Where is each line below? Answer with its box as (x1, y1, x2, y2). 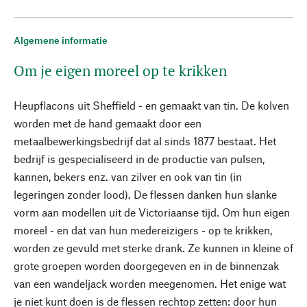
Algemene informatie (14, 34, 108, 46)
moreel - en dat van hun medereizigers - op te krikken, (14, 223, 272, 236)
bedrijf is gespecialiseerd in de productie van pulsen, (14, 152, 265, 165)
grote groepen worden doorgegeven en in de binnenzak (14, 259, 279, 272)
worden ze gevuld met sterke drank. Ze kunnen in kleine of (14, 241, 293, 254)
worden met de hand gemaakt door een (14, 116, 201, 130)
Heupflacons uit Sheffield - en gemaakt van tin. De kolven (14, 99, 289, 112)
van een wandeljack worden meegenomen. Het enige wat (14, 277, 286, 290)
